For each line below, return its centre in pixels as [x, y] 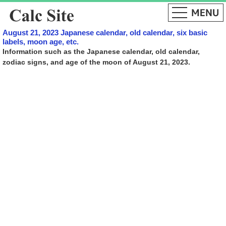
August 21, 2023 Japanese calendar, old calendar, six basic [105, 33]
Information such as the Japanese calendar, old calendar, [101, 51]
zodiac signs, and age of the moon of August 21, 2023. [96, 62]
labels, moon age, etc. [41, 42]
